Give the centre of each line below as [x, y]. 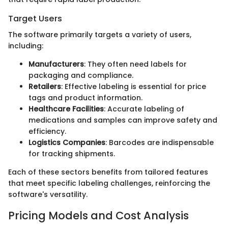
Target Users [35, 19]
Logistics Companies [67, 143]
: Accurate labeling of [144, 109]
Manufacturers [56, 64]
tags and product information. [85, 98]
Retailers [45, 87]
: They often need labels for [135, 64]
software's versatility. [48, 195]
